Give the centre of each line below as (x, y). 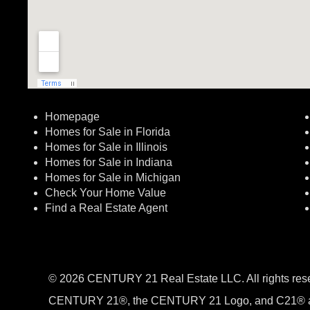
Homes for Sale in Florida (108, 132)
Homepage (72, 117)
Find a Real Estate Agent (106, 208)
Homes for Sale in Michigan (113, 177)
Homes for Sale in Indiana (109, 162)
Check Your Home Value (106, 193)
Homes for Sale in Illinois (106, 147)
